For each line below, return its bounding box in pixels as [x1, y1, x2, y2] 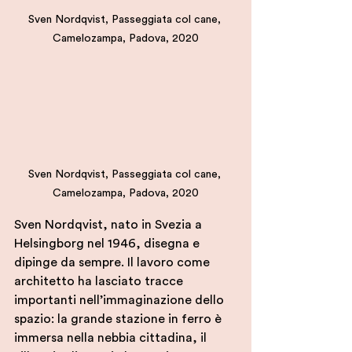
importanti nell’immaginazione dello [14, 293, 227, 306]
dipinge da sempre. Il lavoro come [14, 255, 213, 269]
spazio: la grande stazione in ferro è [14, 312, 225, 325]
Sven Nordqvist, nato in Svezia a [14, 218, 205, 231]
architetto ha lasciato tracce [14, 274, 186, 288]
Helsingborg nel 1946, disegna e [14, 236, 203, 250]
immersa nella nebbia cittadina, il [14, 331, 210, 344]
